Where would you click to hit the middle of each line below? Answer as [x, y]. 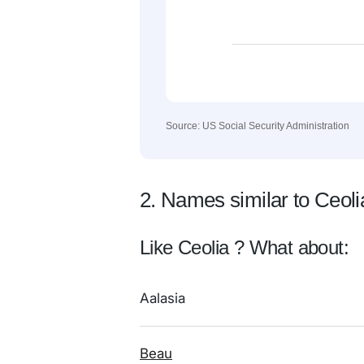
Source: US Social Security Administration [258, 126]
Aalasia [162, 298]
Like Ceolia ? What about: [244, 247]
